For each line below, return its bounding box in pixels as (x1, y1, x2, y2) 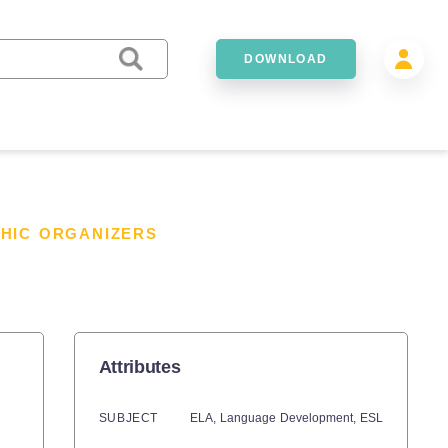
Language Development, (220, 411, 360, 425)
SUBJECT (98, 411, 158, 425)
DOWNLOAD (244, 51, 328, 66)
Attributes (98, 357, 181, 377)
